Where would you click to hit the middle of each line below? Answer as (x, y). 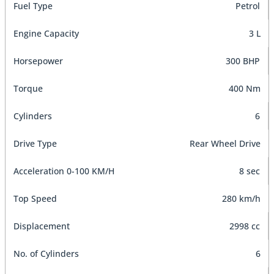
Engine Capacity (46, 33)
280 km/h (241, 198)
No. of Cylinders (46, 253)
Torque (28, 88)
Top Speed (35, 198)
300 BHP (243, 61)
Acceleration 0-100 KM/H (64, 171)
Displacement (42, 226)
